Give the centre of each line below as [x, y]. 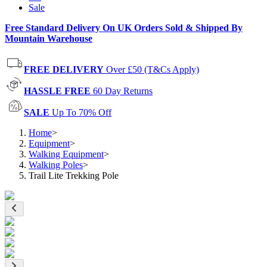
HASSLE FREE [57, 91]
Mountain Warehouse [49, 38]
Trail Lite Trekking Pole [74, 176]
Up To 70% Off [82, 112]
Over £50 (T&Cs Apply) [153, 69]
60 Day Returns [123, 91]
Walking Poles [56, 165]
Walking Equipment [66, 154]
